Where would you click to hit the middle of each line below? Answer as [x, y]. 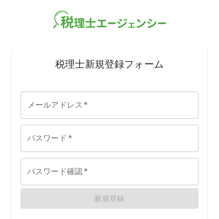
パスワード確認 [55, 171]
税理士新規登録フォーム [109, 64]
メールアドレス [55, 105]
